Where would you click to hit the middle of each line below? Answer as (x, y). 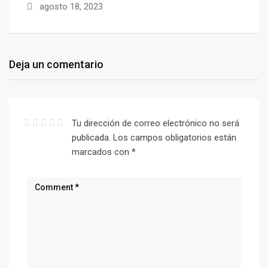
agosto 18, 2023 (70, 7)
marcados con (101, 152)
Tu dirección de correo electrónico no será (155, 123)
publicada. (91, 138)
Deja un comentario (56, 64)
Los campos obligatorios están (174, 138)
